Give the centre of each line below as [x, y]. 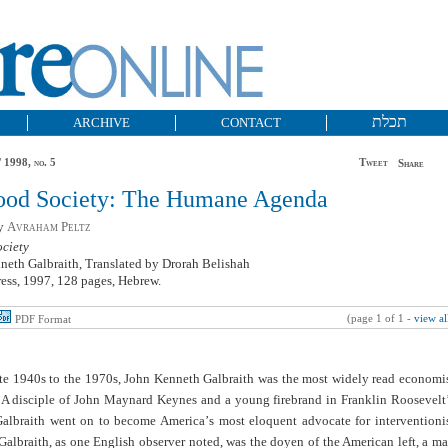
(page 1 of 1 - [380, 318]
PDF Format [43, 319]
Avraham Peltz [49, 226]
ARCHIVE [101, 122]
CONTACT [251, 122]
